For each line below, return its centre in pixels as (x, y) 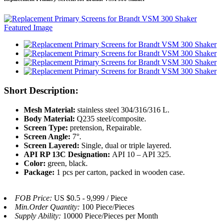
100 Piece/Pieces (108, 207)
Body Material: (50, 118)
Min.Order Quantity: (48, 207)
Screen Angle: (48, 136)
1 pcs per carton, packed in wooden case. (121, 172)
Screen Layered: (52, 145)
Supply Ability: (39, 216)
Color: (36, 163)
